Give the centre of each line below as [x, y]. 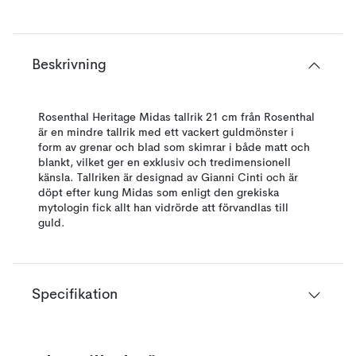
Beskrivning [69, 65]
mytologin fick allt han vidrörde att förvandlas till [163, 208]
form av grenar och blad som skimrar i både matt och [174, 148]
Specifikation [75, 295]
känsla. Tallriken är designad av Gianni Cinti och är [168, 178]
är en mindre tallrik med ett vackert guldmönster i [166, 133]
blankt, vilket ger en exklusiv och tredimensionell [164, 163]
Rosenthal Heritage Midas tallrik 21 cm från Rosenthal [176, 118]
